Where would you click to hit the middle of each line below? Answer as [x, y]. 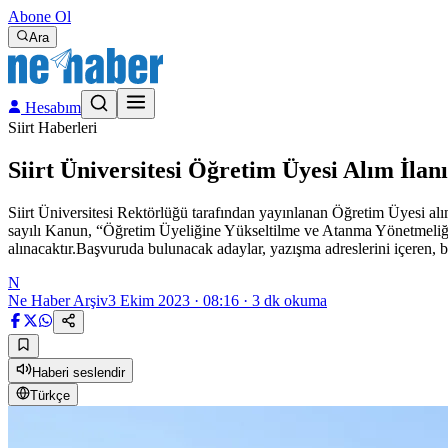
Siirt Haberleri [52, 127]
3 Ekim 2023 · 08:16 [173, 300]
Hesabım [51, 107]
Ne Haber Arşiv [58, 300]
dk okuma [293, 300]
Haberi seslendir [78, 372]
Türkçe [50, 395]
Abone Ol [39, 16]
